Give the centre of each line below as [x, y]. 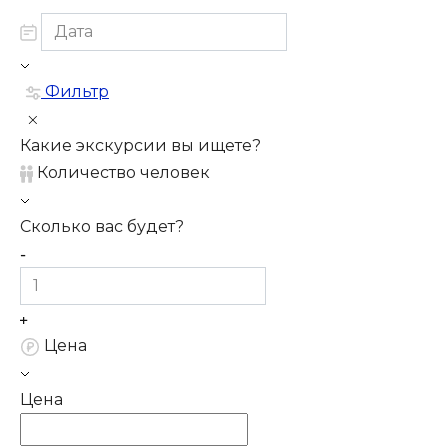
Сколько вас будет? [102, 227]
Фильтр [75, 91]
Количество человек [123, 173]
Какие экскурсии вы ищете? [140, 146]
